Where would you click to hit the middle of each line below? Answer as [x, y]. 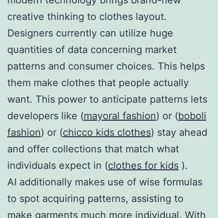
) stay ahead [179, 132]
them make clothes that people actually [98, 82]
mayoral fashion [120, 116]
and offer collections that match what [93, 149]
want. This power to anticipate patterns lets [107, 99]
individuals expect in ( [58, 165]
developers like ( [45, 116]
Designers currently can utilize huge [90, 33]
